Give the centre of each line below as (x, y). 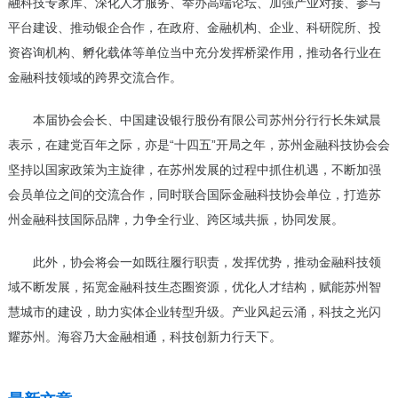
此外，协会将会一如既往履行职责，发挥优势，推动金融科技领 (207, 263)
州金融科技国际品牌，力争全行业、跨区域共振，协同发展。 (175, 220)
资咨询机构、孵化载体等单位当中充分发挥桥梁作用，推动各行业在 (194, 53)
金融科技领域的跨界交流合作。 (95, 78)
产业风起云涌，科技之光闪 (306, 312)
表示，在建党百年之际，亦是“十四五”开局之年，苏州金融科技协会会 (199, 145)
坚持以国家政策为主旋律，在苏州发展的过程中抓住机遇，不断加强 (194, 170)
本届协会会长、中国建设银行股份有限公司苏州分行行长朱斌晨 (207, 120)
